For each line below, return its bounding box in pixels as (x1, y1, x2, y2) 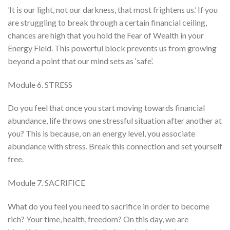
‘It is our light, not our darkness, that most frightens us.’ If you (8, 4, 218, 14)
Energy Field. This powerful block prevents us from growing (8, 43, 217, 53)
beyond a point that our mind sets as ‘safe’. (8, 55, 153, 66)
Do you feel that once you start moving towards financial (8, 103, 205, 113)
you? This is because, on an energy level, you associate (8, 128, 195, 139)
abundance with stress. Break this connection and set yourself (8, 141, 222, 151)
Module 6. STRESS (8, 79, 72, 89)
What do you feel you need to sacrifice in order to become (8, 201, 209, 211)
